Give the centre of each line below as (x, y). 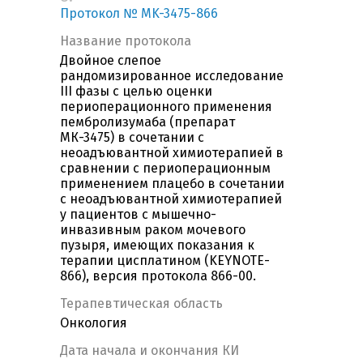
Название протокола (126, 41)
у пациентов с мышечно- (138, 215)
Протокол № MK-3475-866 (139, 14)
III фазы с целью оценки (136, 92)
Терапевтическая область (141, 304)
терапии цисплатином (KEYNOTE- (165, 261)
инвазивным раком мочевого (153, 230)
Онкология (94, 323)
